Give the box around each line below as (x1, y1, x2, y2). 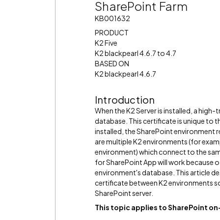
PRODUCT (95, 28, 129, 37)
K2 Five (95, 38, 117, 47)
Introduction (95, 93, 155, 106)
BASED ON (95, 59, 129, 68)
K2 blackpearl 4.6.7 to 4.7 (95, 49, 176, 57)
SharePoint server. (95, 189, 153, 197)
